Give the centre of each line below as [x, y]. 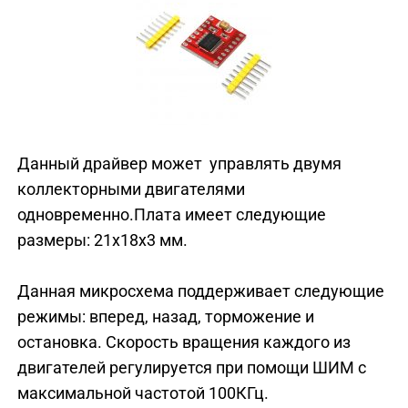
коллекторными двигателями [131, 189]
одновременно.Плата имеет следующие [171, 214]
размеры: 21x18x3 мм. [102, 240]
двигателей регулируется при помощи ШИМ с [191, 368]
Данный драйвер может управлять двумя [179, 163]
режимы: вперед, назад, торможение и [165, 317]
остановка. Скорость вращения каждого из [184, 342]
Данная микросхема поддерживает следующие [200, 291]
